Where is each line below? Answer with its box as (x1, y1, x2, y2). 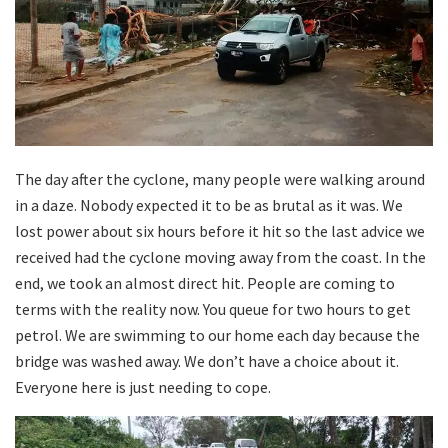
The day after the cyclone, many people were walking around (15, 168, 425, 189)
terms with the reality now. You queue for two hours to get (15, 298, 411, 319)
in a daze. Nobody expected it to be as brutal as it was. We (15, 194, 403, 215)
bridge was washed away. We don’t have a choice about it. (15, 350, 399, 371)
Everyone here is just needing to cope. (15, 376, 271, 397)
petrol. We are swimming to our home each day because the (15, 324, 420, 345)
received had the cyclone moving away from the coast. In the (15, 246, 426, 267)
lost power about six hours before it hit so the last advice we (15, 220, 425, 241)
